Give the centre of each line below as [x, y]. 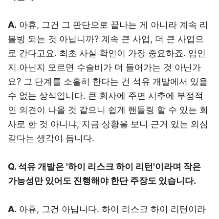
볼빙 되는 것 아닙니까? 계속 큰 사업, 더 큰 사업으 [106, 39]
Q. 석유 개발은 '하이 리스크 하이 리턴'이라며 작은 [104, 166]
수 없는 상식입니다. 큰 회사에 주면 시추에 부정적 [106, 96]
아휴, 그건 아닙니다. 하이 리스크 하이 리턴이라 [111, 209]
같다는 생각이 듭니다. [51, 138]
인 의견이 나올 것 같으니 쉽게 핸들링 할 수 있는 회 [108, 110]
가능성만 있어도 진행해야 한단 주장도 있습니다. [102, 181]
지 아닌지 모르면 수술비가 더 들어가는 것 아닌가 [104, 67]
